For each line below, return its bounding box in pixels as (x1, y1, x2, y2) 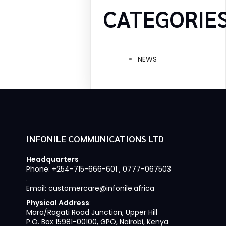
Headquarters (26, 154, 79, 164)
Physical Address (26, 198, 89, 208)
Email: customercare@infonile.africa (26, 183, 154, 193)
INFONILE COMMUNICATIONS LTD (26, 133, 164, 144)
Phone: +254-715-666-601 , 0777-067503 (26, 164, 171, 174)
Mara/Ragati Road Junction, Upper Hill (26, 207, 157, 217)
